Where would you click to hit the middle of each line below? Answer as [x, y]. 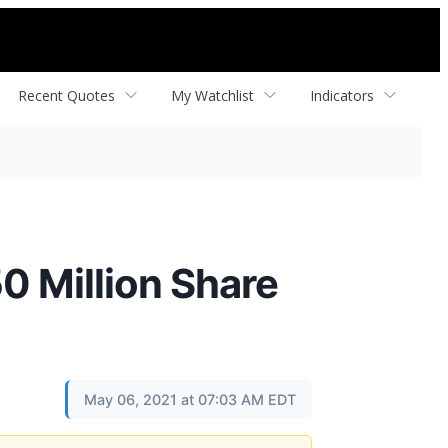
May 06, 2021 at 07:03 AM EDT [190, 399]
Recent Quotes [66, 95]
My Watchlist [212, 95]
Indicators [342, 95]
